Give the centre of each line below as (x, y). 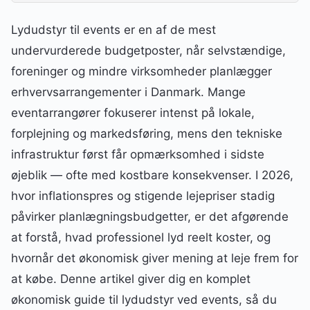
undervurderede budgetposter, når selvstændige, (148, 51)
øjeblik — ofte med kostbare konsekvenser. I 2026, (152, 175)
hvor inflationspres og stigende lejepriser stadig (143, 196)
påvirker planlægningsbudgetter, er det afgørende (150, 217)
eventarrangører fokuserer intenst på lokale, (133, 113)
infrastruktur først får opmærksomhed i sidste (138, 155)
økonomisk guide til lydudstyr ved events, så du (144, 300)
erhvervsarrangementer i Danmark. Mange (128, 92)
